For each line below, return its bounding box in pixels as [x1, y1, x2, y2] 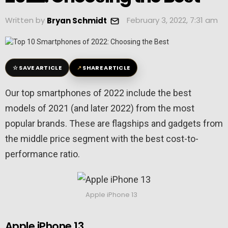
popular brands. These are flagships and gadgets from [5, 118, 223, 129]
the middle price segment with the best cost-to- [5, 133, 198, 145]
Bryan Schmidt [47, 15, 107, 26]
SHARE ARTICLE [82, 64, 130, 72]
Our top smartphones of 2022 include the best [5, 88, 191, 99]
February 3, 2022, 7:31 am [127, 14, 218, 25]
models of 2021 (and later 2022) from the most [5, 103, 194, 114]
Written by [5, 14, 47, 25]
